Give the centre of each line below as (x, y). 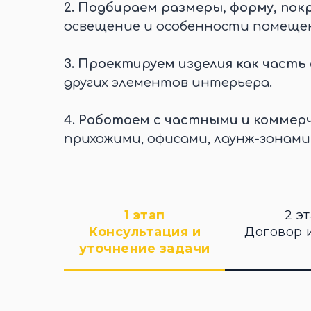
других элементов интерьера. (168, 83)
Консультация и (144, 232)
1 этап (144, 216)
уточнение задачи (144, 249)
